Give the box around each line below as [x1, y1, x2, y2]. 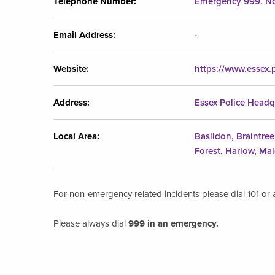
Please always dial [53, 217, 126, 229]
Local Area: [53, 130, 99, 142]
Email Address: [53, 29, 115, 41]
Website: [53, 63, 89, 74]
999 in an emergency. [126, 217, 219, 229]
